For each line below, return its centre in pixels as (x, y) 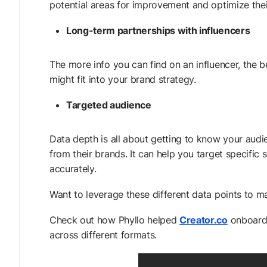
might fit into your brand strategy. (123, 79)
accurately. (73, 169)
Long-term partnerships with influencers (158, 30)
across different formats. (103, 235)
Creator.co (204, 220)
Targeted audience (109, 105)
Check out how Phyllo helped (115, 220)
